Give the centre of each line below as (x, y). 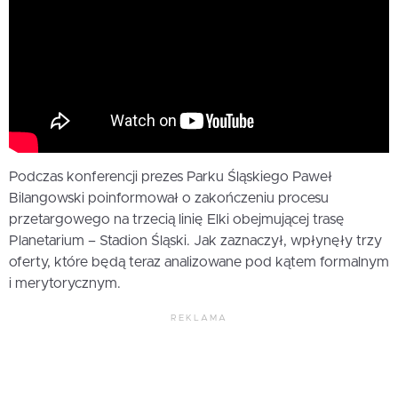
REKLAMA (199, 318)
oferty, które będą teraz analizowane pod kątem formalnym (199, 263)
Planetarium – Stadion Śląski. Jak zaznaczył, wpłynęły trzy (195, 241)
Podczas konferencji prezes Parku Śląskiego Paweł (171, 177)
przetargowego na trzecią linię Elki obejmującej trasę (177, 220)
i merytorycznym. (65, 284)
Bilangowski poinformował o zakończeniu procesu (169, 199)
